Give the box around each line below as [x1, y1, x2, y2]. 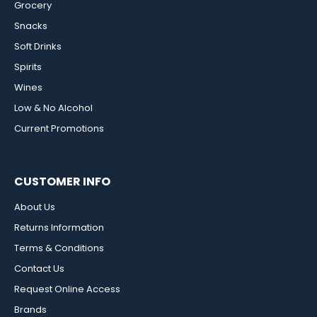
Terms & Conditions [14, 241, 104, 255]
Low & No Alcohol [14, 101, 93, 115]
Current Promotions [14, 122, 104, 136]
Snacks [14, 19, 47, 33]
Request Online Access [14, 282, 120, 296]
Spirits [14, 60, 42, 74]
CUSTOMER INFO [14, 173, 110, 190]
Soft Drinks [14, 40, 62, 54]
